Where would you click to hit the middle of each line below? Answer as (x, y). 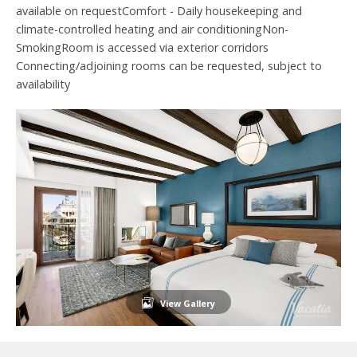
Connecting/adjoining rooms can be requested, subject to (169, 66)
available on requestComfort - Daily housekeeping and (159, 11)
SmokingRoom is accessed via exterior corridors (142, 47)
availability (46, 84)
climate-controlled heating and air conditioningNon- (152, 29)
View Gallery (188, 303)
